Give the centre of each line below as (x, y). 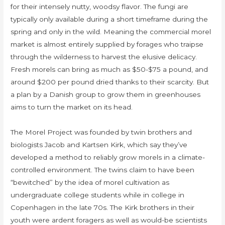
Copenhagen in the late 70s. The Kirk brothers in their (103, 208)
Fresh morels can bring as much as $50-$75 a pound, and (109, 70)
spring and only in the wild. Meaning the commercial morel (111, 32)
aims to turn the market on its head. (72, 107)
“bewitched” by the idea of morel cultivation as (90, 183)
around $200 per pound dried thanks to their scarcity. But (110, 82)
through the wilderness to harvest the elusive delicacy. (104, 57)
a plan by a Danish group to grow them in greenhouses (106, 95)
